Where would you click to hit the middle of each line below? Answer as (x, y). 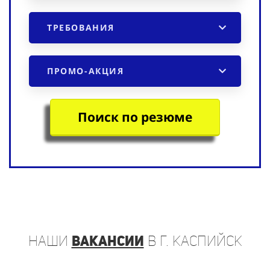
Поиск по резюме (135, 117)
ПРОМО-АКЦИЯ (86, 71)
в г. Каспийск (193, 240)
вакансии (108, 240)
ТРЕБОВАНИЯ (81, 27)
